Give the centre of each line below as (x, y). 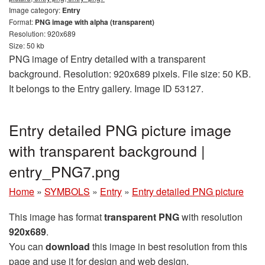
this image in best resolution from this (169, 246)
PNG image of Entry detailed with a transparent (107, 59)
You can (27, 246)
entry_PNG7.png (64, 171)
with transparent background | (107, 150)
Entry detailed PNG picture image (120, 129)
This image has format (56, 216)
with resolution (211, 216)
